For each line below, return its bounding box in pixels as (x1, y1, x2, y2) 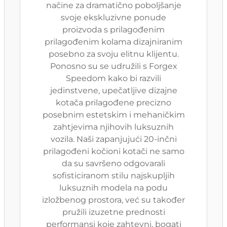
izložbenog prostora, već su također (42, 195, 185, 205)
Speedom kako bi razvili (66, 73, 161, 83)
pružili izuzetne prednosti (62, 207, 165, 217)
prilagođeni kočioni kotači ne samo (43, 146, 184, 156)
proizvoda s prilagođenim (62, 25, 165, 34)
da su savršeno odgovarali (62, 159, 165, 168)
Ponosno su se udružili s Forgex (50, 61, 177, 71)
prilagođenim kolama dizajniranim (45, 37, 182, 47)
